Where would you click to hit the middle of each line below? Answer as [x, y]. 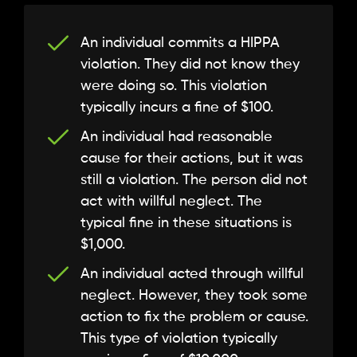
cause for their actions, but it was [192, 159]
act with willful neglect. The [171, 202]
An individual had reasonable [177, 137]
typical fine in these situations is [186, 224]
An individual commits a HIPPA [180, 43]
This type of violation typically [179, 339]
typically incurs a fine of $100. [177, 108]
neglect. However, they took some [194, 296]
